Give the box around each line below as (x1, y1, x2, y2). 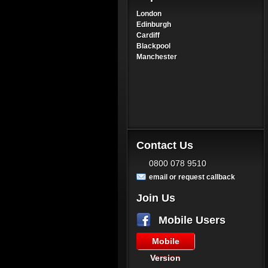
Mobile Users (159, 214, 226, 226)
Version (150, 253, 181, 263)
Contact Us (136, 139, 193, 151)
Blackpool (136, 42, 170, 50)
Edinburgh (136, 20, 171, 29)
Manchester (136, 53, 177, 61)
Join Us (136, 192, 175, 204)
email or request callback (149, 173, 235, 181)
